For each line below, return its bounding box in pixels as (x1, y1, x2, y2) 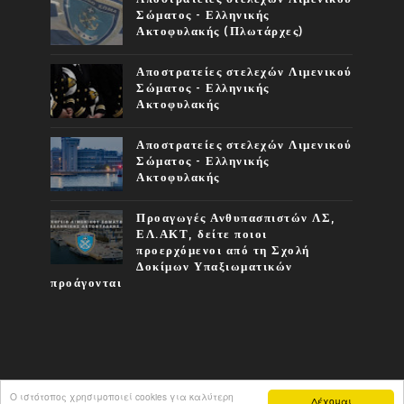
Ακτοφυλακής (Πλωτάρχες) (136, 24, 304, 40)
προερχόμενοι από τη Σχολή (136, 243, 310, 259)
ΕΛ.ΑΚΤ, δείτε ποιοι (136, 227, 268, 243)
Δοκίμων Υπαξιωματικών (136, 260, 293, 275)
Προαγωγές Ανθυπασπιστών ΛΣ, (136, 211, 336, 226)
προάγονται (50, 276, 123, 291)
